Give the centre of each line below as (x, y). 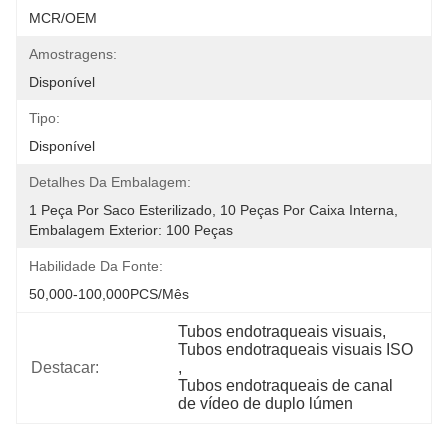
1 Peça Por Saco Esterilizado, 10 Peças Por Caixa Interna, (213, 210)
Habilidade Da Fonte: (96, 266)
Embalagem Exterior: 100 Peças (131, 230)
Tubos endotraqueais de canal (286, 385)
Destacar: (65, 367)
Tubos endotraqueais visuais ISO (296, 349)
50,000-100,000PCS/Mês (109, 294)
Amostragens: (73, 54)
